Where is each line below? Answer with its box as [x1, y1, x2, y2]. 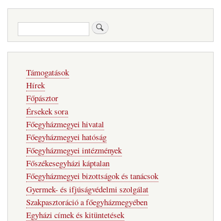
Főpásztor [26, 92, 58, 104]
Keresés [18, 21, 39, 31]
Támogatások [26, 66, 69, 78]
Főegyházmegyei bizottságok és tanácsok [26, 170, 158, 182]
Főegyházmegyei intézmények [26, 144, 122, 156]
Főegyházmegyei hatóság [26, 131, 107, 143]
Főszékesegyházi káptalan [26, 157, 110, 169]
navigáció [18, 68, 46, 78]
